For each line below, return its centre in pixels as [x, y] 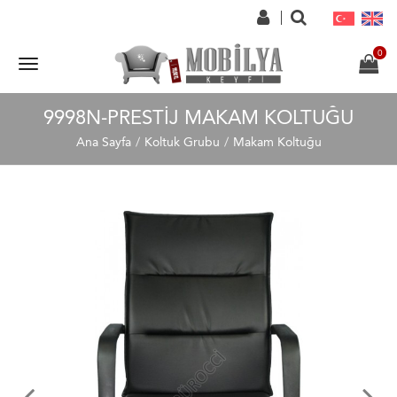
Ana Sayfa [103, 142]
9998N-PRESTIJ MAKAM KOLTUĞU [198, 118]
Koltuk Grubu [182, 142]
